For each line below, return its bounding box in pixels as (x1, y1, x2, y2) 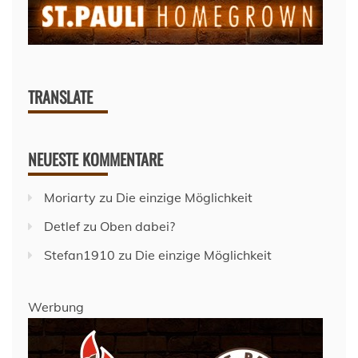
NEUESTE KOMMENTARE (28, 146, 163, 171)
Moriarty (44, 189, 96, 205)
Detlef (44, 217, 80, 234)
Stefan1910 (44, 246, 115, 263)
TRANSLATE (28, 84, 93, 109)
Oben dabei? (100, 217, 175, 234)
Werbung (28, 298, 84, 315)
